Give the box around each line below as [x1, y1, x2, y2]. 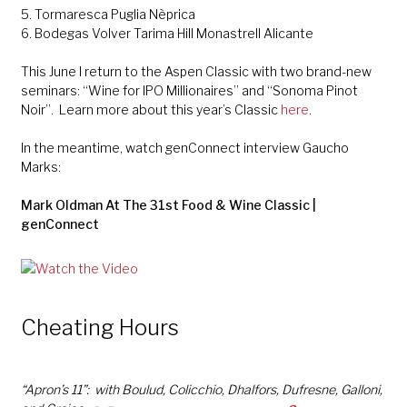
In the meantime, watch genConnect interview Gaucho [20, 139, 349, 155]
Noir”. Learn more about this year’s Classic [20, 101, 281, 117]
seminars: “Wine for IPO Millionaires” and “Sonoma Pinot [20, 82, 358, 98]
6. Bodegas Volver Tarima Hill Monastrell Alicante [20, 25, 313, 41]
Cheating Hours [20, 313, 179, 341]
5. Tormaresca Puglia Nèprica [20, 5, 195, 22]
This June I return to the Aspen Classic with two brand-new [20, 63, 372, 79]
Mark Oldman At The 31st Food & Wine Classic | [20, 196, 316, 213]
